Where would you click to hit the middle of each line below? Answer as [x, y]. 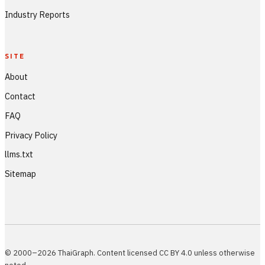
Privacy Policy [31, 135]
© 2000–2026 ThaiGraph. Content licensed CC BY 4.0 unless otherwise [130, 253]
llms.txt [19, 154]
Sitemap [20, 174]
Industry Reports [37, 14]
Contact [20, 96]
